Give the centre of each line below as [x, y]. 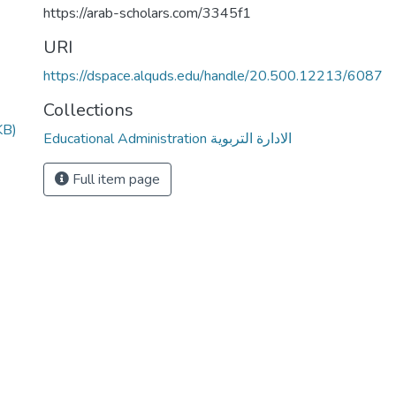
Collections [88, 110]
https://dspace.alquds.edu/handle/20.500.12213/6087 [213, 76]
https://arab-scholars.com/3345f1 [147, 13]
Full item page [114, 179]
